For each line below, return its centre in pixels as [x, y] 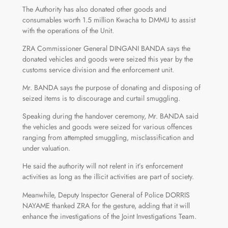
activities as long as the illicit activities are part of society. [108, 177]
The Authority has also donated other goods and [94, 9]
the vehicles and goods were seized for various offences [107, 127]
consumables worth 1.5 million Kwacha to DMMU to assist [109, 20]
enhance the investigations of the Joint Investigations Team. [109, 216]
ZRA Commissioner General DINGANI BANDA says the [106, 48]
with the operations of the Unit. [68, 30]
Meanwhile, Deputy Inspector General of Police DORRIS [106, 195]
